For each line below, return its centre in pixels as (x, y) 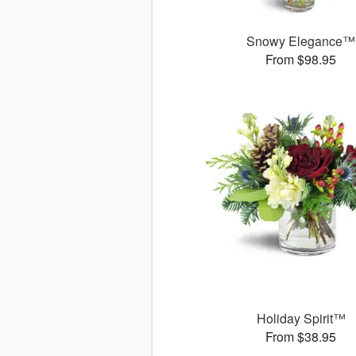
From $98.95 (301, 60)
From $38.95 (301, 337)
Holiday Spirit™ (301, 319)
